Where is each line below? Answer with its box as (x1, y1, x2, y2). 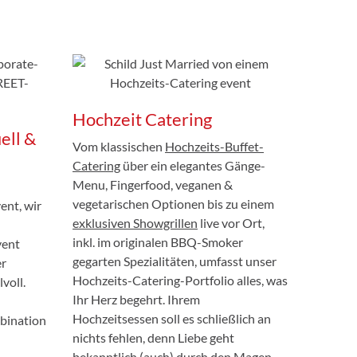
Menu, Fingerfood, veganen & (73, 176, 233, 192)
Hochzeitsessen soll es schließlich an (73, 310, 271, 326)
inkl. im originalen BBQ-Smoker (73, 233, 243, 249)
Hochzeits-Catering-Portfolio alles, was (73, 272, 288, 288)
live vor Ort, (198, 214, 265, 230)
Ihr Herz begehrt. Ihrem (73, 291, 200, 307)
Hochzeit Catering (73, 108, 212, 130)
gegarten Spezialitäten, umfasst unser (73, 253, 277, 269)
